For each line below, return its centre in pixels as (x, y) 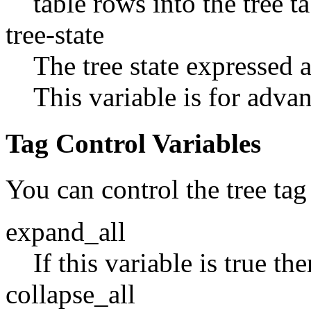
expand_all (66, 231)
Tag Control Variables (133, 143)
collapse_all (70, 294)
